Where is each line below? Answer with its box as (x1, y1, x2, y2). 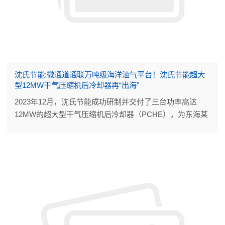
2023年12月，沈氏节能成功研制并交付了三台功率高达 (14, 97, 197, 106)
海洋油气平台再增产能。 (14, 123, 97, 132)
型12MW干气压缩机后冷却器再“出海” (14, 81, 139, 90)
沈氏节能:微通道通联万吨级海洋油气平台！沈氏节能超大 (14, 70, 205, 79)
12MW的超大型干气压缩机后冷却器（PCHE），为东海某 (14, 110, 208, 119)
